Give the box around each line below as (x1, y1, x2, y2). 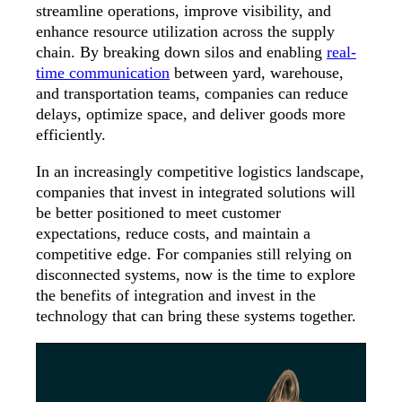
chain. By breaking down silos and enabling (36, 43, 327, 62)
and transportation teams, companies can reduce (36, 84, 348, 103)
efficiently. (36, 126, 106, 144)
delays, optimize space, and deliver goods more (36, 105, 345, 124)
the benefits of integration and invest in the (36, 286, 316, 305)
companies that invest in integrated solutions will (36, 183, 355, 202)
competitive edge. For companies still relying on (36, 245, 352, 264)
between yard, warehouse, (170, 64, 344, 83)
